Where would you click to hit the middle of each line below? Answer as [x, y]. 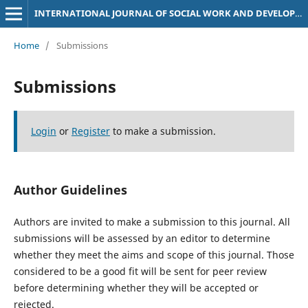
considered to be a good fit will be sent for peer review [140, 271]
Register [90, 131]
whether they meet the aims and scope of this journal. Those [154, 254]
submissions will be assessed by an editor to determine [142, 238]
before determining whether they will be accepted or [136, 287]
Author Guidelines [70, 189]
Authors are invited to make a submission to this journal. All [152, 221]
